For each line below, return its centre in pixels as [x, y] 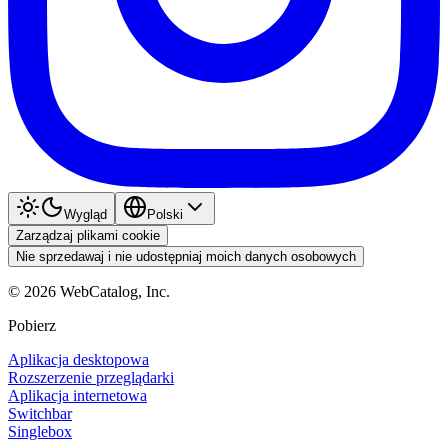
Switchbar [40, 413]
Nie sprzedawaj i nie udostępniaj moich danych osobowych [186, 256]
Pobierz [32, 325]
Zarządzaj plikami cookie [88, 235]
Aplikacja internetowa [77, 395]
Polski [165, 214]
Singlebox [40, 431]
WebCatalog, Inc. [113, 291]
